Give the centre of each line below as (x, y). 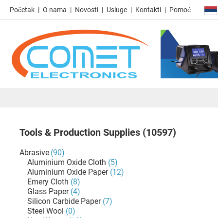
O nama (55, 10)
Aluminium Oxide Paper (68, 172)
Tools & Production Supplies (81, 132)
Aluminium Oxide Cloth (67, 162)
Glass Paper (48, 191)
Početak (22, 10)
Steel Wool (45, 211)
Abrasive (34, 153)
